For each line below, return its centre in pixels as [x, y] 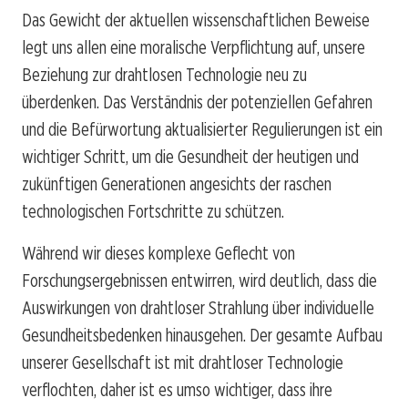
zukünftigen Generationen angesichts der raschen [177, 184]
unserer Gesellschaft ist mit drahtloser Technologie [183, 363]
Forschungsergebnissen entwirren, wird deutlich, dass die [199, 281]
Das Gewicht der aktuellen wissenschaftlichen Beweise [196, 20]
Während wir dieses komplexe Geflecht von [158, 254]
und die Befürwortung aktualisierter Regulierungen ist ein [202, 130]
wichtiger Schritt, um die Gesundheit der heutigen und [190, 157]
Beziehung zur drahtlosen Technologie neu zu [164, 75]
